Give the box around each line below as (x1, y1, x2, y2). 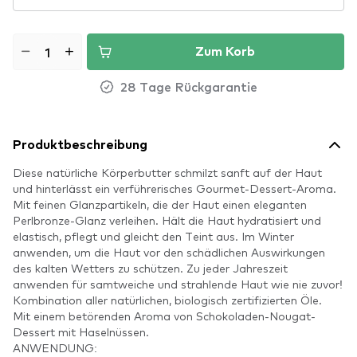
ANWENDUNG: (13, 340, 97, 355)
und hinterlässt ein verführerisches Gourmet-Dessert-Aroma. (13, 181, 336, 195)
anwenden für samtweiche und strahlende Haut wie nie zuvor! (13, 277, 343, 291)
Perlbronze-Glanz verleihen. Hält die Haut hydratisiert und (13, 213, 321, 227)
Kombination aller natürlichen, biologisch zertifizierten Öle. (13, 292, 322, 307)
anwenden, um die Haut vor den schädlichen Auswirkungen (13, 245, 325, 259)
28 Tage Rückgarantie (120, 77, 257, 95)
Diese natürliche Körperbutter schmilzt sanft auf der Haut (13, 165, 322, 179)
